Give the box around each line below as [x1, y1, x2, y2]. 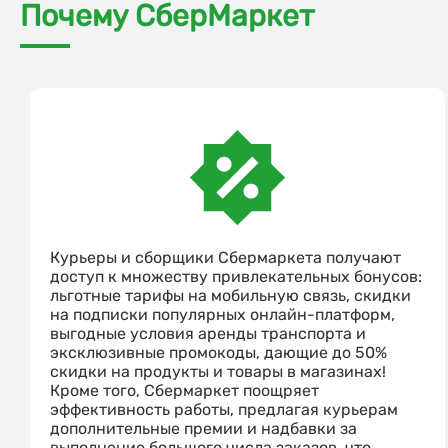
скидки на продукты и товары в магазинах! [50, 362, 386, 382]
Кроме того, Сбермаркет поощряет [50, 381, 319, 401]
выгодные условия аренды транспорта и [50, 324, 366, 344]
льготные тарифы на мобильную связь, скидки [50, 286, 411, 306]
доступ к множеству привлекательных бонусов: [50, 267, 422, 287]
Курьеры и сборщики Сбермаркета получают [50, 248, 401, 268]
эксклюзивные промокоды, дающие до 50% [50, 343, 387, 363]
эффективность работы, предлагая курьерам [50, 400, 398, 420]
